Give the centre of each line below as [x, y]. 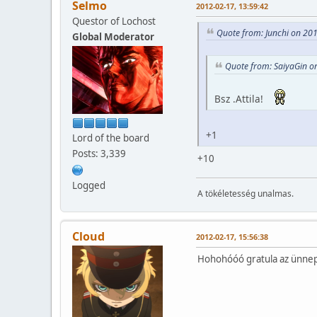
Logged [89, 185]
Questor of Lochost [114, 21]
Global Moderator [113, 36]
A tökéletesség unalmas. [246, 193]
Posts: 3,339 [99, 153]
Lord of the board [111, 138]
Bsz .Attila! [242, 98]
